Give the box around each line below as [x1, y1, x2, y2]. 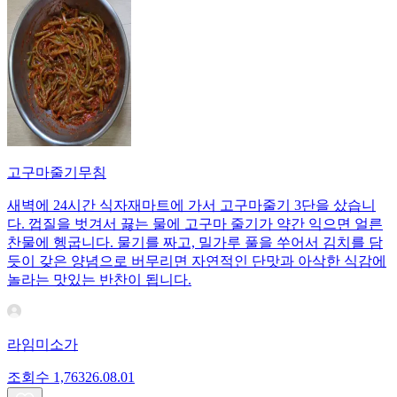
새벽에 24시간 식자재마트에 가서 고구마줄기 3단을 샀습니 [7, 197, 376, 213]
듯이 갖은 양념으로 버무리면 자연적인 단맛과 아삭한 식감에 [7, 253, 386, 269]
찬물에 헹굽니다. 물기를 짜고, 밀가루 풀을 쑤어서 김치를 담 [7, 234, 383, 250]
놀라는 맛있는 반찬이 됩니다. [7, 271, 191, 287]
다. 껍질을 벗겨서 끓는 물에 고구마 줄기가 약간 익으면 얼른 [7, 215, 383, 231]
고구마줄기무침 [7, 164, 106, 180]
